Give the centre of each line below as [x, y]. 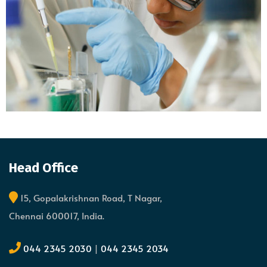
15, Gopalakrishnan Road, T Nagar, [90, 197]
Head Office [44, 167]
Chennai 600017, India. [57, 215]
